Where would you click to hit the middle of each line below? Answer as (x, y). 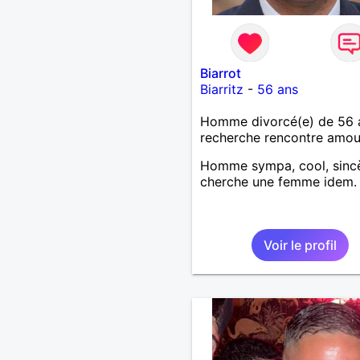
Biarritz (221, 89)
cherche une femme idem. (278, 181)
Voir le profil (300, 245)
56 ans (277, 89)
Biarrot (220, 73)
